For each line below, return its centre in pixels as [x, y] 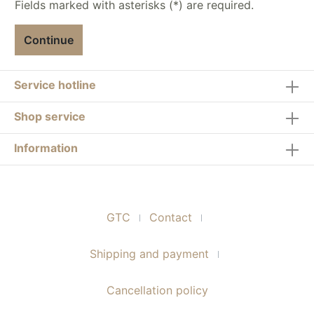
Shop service [50, 116]
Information [46, 148]
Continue [49, 40]
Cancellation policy [157, 290]
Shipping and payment [149, 254]
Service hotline [55, 85]
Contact [171, 217]
